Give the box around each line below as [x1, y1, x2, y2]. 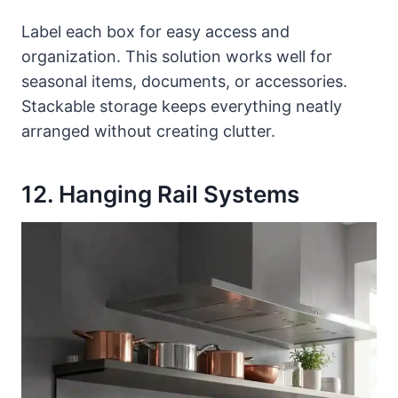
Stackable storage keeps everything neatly [21, 97, 342, 116]
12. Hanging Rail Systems [21, 180, 299, 209]
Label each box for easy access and [21, 22, 290, 42]
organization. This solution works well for [21, 47, 332, 67]
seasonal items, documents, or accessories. [21, 72, 347, 92]
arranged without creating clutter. [21, 122, 275, 141]
